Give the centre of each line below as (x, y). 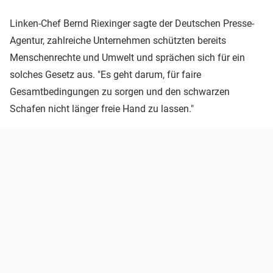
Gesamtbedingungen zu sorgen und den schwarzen (120, 91)
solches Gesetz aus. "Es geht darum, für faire (105, 74)
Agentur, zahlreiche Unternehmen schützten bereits (118, 40)
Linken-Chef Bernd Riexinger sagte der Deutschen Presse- (132, 23)
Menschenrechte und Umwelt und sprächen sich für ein (127, 57)
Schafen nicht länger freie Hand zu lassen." (102, 108)
